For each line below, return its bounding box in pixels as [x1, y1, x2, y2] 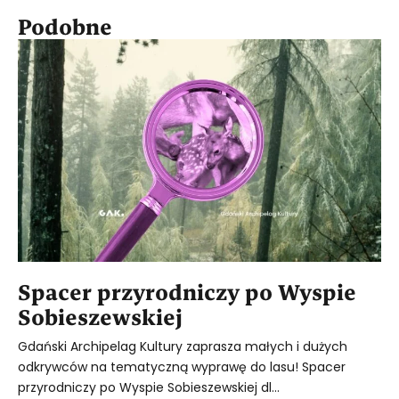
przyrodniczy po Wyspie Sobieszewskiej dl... [18, 378, 280, 396]
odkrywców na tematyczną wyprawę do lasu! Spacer [18, 357, 346, 376]
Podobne [18, 12, 112, 40]
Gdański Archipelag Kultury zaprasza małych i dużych [18, 337, 347, 355]
